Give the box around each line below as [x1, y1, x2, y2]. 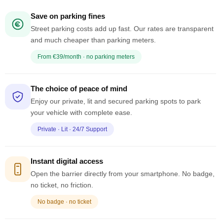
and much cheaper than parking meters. [31, 36, 156, 44]
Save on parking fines [31, 11, 105, 20]
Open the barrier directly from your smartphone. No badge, [31, 169, 215, 178]
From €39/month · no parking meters [37, 53, 135, 60]
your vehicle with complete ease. [31, 108, 132, 116]
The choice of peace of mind [31, 84, 127, 93]
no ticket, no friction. [31, 181, 93, 189]
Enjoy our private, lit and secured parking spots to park [31, 97, 201, 105]
